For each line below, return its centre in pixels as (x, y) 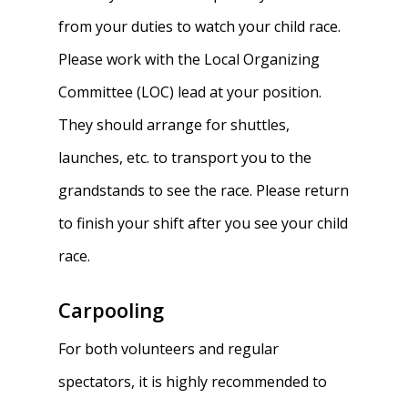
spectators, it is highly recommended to (193, 382)
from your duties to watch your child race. (200, 26)
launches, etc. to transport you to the (185, 158)
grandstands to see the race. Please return (204, 190)
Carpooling (112, 310)
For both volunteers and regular (169, 349)
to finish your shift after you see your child (204, 223)
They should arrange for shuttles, (174, 125)
